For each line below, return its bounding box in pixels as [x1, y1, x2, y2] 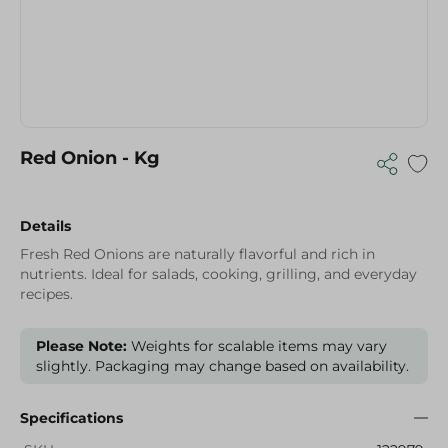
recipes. [20, 285, 73, 303]
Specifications [20, 409, 123, 427]
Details [20, 217, 71, 235]
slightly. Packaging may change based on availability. [36, 357, 409, 375]
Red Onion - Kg [20, 147, 160, 169]
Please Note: [36, 337, 127, 355]
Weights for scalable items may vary [127, 337, 387, 355]
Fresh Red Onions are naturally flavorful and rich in [20, 245, 375, 263]
